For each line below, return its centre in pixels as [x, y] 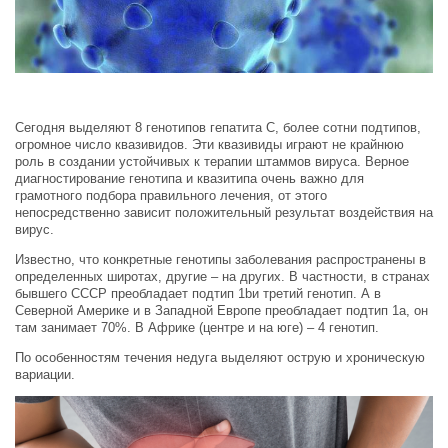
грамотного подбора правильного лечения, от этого [171, 196]
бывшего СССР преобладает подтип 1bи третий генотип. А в [198, 294]
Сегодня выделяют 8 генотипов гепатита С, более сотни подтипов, [218, 128]
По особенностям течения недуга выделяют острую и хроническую [220, 358]
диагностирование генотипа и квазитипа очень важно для [189, 179]
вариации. [45, 375]
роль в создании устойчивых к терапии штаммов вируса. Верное [212, 162]
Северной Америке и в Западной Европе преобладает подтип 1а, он [221, 311]
